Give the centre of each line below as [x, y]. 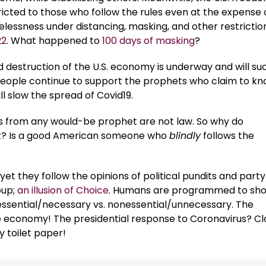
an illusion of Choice [63, 191]
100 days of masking [148, 41]
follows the [227, 136]
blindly [185, 136]
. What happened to [54, 41]
